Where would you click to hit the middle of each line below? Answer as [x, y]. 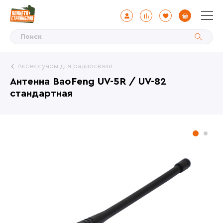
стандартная [41, 94]
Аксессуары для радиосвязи [65, 66]
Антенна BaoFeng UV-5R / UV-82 [88, 82]
